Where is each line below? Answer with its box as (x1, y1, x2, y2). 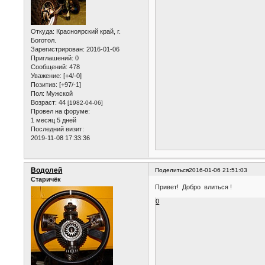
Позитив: (31, 80, 58, 88)
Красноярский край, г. (54, 27, 121, 35)
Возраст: (31, 98, 57, 106)
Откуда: (31, 27, 55, 35)
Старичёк (31, 175, 62, 183)
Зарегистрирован (31, 45, 83, 53)
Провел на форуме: (31, 107, 91, 115)
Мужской (44, 89, 73, 97)
